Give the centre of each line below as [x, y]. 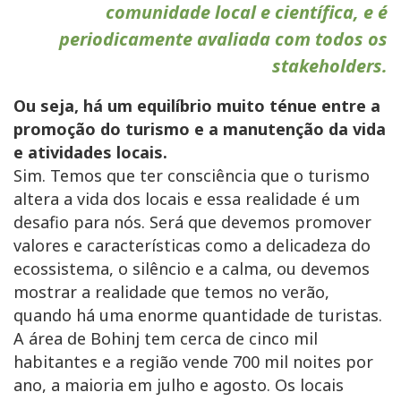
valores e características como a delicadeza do [192, 246]
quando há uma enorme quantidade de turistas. [198, 316]
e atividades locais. [90, 153]
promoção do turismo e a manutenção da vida [200, 129]
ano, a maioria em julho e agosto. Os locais [179, 385]
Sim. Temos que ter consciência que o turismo [192, 176]
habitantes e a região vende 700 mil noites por [193, 362]
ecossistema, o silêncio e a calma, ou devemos [192, 269]
